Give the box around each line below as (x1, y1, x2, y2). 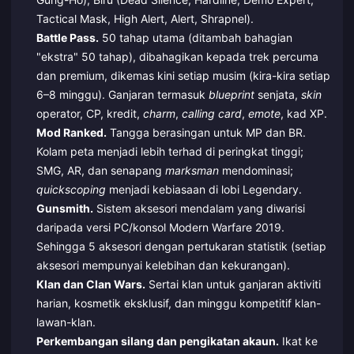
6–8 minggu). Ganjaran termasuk (36, 88, 209, 101)
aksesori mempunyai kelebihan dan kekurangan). (36, 258, 290, 272)
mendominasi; (218, 164, 293, 177)
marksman (164, 164, 219, 177)
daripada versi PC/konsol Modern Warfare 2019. (36, 220, 284, 234)
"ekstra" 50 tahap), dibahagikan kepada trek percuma (36, 50, 318, 63)
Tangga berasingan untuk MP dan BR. (106, 126, 306, 139)
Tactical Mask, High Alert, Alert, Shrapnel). (36, 12, 254, 25)
